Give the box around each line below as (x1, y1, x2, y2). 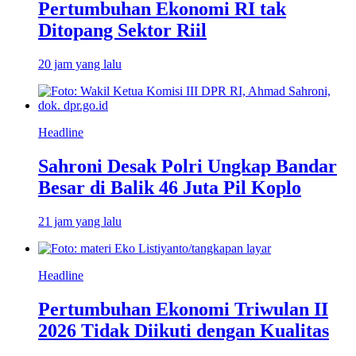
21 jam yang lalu (38, 215, 122, 229)
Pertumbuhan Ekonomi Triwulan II (38, 298, 328, 319)
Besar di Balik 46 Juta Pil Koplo (38, 177, 301, 199)
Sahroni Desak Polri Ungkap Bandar (38, 156, 337, 177)
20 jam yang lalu (38, 57, 122, 72)
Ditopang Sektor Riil (38, 20, 207, 41)
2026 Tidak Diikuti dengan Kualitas (38, 319, 329, 341)
